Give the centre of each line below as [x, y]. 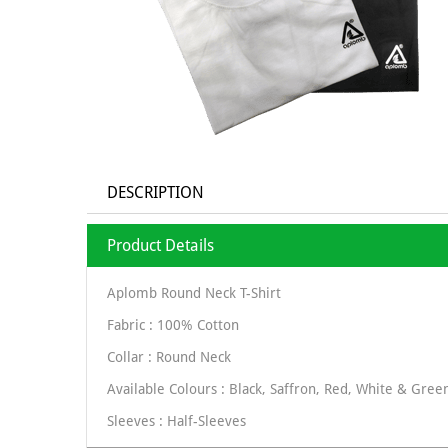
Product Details [160, 246]
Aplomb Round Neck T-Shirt [194, 293]
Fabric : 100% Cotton [173, 325]
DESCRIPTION [155, 193]
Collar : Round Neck [169, 357]
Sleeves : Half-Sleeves [176, 421]
